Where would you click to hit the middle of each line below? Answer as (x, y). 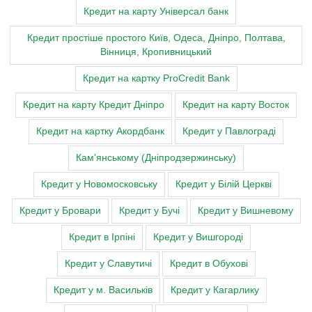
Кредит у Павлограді (229, 132)
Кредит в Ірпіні (102, 237)
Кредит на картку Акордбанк (100, 132)
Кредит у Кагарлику (214, 290)
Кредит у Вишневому (245, 211)
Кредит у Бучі (149, 211)
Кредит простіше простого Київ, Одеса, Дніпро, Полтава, (156, 38)
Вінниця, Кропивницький (156, 52)
